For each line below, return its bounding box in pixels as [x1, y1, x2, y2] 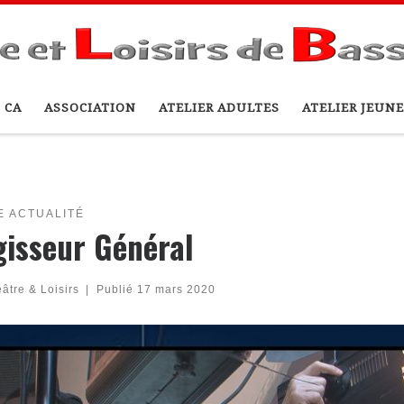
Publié [96, 283, 137, 296]
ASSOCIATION [43, 101, 136, 115]
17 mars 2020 [136, 283, 216, 296]
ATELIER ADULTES [158, 101, 280, 115]
